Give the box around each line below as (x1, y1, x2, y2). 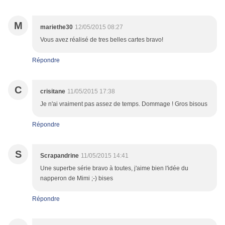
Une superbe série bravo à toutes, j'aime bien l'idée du (40, 165, 188, 172)
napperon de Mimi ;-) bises (40, 175, 113, 182)
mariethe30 (40, 24, 73, 31)
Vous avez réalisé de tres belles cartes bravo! (40, 36, 163, 44)
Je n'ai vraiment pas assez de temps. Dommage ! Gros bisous (40, 100, 207, 108)
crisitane (40, 88, 65, 95)
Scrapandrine (40, 152, 79, 160)
